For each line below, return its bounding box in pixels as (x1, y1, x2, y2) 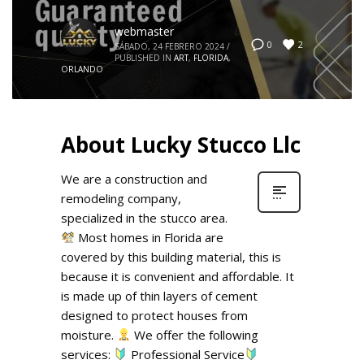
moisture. (61, 326, 117, 343)
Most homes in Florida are (75, 228, 224, 245)
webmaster (115, 23, 174, 39)
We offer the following (131, 326, 259, 343)
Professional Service (128, 345, 245, 362)
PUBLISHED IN (115, 51, 171, 63)
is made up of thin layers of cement (61, 287, 258, 304)
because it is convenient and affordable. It (61, 267, 294, 284)
